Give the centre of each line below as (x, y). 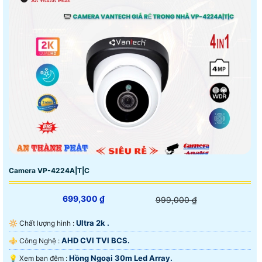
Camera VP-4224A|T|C (49, 171)
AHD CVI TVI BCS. (96, 241)
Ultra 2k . (93, 223)
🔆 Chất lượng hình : (48, 223)
